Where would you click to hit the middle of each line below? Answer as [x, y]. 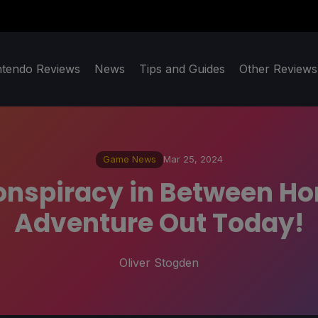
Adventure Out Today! [159, 223]
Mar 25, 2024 [193, 160]
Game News [129, 160]
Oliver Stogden [159, 262]
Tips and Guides [182, 69]
